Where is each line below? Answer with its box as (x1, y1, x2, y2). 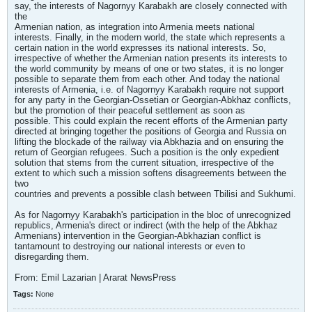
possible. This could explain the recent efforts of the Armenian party (15, 116, 288, 126)
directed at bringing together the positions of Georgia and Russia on (15, 126, 286, 136)
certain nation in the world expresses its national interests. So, (15, 42, 266, 53)
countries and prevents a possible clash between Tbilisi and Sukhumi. (15, 189, 296, 199)
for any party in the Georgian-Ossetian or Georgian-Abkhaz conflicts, (15, 95, 291, 105)
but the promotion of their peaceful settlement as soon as (15, 105, 245, 116)
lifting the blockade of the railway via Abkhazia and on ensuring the (15, 136, 283, 147)
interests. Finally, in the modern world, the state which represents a (15, 32, 285, 42)
